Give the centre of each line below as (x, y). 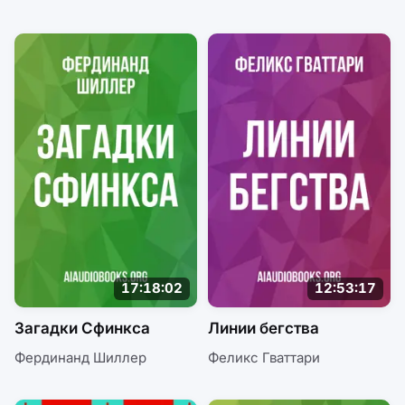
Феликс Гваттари (264, 357)
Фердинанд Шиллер (80, 357)
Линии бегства (264, 328)
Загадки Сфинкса (82, 328)
